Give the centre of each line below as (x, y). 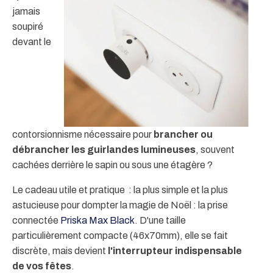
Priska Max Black (97, 221)
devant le (32, 42)
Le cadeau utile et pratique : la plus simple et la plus (120, 190)
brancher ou (182, 135)
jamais (26, 12)
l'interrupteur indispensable (174, 251)
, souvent (215, 150)
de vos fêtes (42, 266)
